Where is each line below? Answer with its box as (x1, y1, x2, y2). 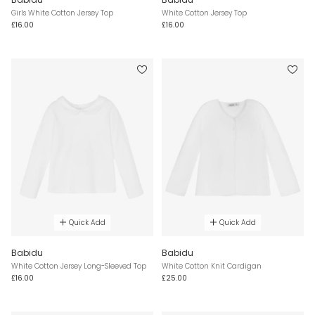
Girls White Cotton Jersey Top (11, 8, 113, 19)
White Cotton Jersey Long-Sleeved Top (11, 260, 146, 271)
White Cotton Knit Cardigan (162, 260, 262, 271)
